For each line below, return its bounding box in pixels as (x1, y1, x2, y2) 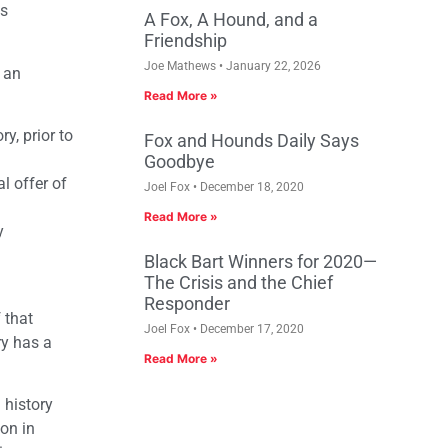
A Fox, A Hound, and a (144, 9, 318, 31)
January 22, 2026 (223, 59, 321, 74)
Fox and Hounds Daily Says (144, 130, 359, 152)
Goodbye (144, 151, 215, 173)
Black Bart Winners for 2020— (144, 251, 377, 273)
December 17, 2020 (197, 322, 304, 337)
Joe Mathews (144, 59, 219, 74)
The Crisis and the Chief (144, 272, 333, 294)
